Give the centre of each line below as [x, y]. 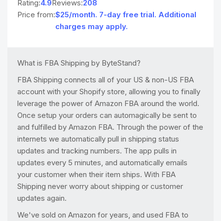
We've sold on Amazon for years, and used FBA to [103, 215]
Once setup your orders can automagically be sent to [107, 115]
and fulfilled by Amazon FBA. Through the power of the [110, 127]
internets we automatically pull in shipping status [98, 139]
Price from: [36, 15]
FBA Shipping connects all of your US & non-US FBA [106, 80]
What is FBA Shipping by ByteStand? [79, 63]
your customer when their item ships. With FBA [96, 174]
